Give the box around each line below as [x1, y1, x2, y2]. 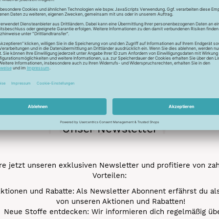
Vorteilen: [92, 171, 127, 180]
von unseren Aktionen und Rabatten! [56, 197, 185, 206]
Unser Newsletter [62, 122, 157, 136]
